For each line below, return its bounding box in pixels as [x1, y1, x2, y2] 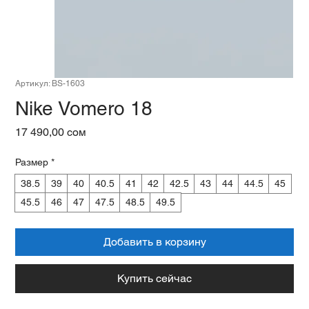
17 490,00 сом [15, 126, 87, 139]
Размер [15, 157, 49, 168]
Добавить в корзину [103, 235, 206, 248]
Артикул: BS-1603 [15, 79, 86, 88]
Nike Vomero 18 [15, 97, 153, 119]
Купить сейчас [117, 272, 192, 285]
